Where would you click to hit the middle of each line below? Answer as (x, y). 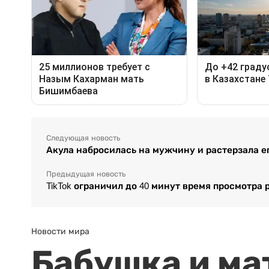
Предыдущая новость (86, 174)
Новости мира (60, 231)
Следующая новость (83, 138)
